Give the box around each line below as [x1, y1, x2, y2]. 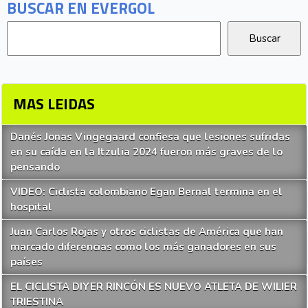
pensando [10, 159, 60, 174]
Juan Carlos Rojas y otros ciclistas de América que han [10, 224, 284, 239]
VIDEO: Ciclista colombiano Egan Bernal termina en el [10, 184, 283, 199]
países [10, 254, 43, 269]
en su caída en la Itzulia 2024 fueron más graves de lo [10, 144, 283, 159]
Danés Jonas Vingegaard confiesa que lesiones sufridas [10, 129, 291, 144]
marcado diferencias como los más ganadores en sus [10, 239, 277, 254]
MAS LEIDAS [13, 91, 96, 115]
